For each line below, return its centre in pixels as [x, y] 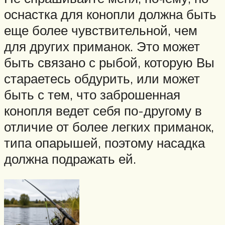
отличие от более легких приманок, [109, 126]
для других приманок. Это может [102, 46]
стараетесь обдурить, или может [102, 78]
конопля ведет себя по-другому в [103, 110]
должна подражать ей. [70, 158]
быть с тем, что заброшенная [92, 94]
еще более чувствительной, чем [101, 30]
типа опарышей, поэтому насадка [104, 142]
